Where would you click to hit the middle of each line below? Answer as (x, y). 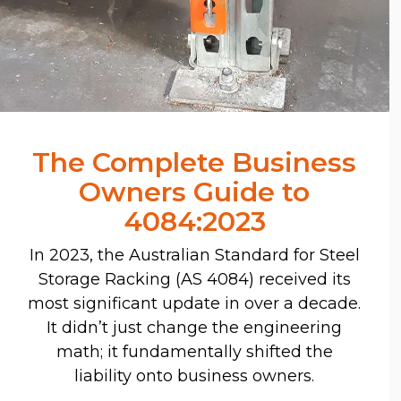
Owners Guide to (195, 192)
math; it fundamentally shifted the (194, 351)
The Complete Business (195, 162)
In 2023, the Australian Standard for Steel (194, 255)
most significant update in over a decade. (195, 303)
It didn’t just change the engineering (195, 327)
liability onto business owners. (195, 375)
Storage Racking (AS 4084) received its (194, 279)
